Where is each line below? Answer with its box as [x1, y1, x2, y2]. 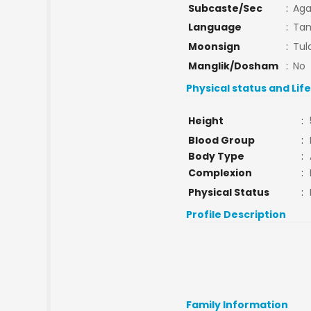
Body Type [187, 149, 244, 163]
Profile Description [186, 208, 287, 221]
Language [187, 20, 242, 34]
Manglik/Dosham [187, 59, 278, 73]
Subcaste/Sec [187, 1, 262, 15]
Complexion [187, 166, 252, 180]
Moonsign [187, 40, 240, 53]
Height [187, 114, 224, 128]
